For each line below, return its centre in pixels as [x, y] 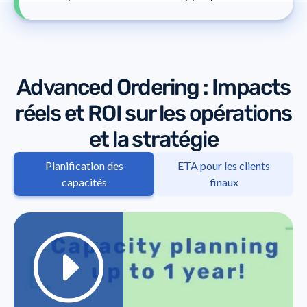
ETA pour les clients [224, 165]
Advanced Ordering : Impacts [153, 87]
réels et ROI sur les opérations [153, 113]
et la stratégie [153, 139]
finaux [224, 182]
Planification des [84, 165]
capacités [84, 182]
